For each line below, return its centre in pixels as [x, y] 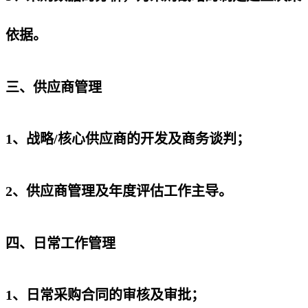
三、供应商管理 [54, 87]
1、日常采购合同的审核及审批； [105, 295]
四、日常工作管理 [60, 243]
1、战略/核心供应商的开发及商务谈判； [128, 139]
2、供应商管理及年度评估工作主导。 [119, 191]
